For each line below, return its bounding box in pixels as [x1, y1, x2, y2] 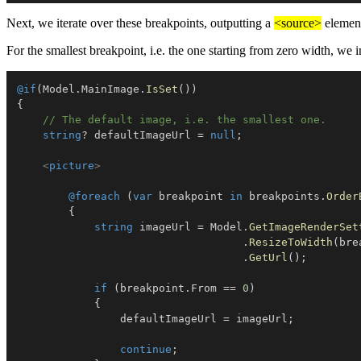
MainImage [81, 82, 139, 95]
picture [49, 159, 94, 172]
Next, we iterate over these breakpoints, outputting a [6, 15, 274, 30]
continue [120, 342, 172, 355]
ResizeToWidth [249, 235, 333, 248]
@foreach [68, 189, 120, 202]
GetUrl [249, 251, 288, 263]
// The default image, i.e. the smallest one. [43, 113, 326, 126]
